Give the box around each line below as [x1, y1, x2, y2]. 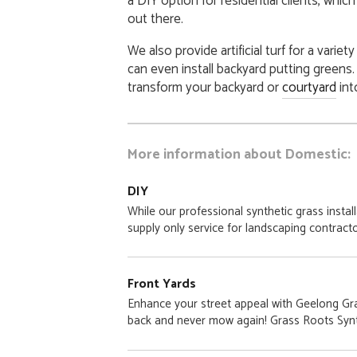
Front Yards [127, 273, 196, 296]
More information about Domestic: [127, 143, 351, 167]
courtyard [281, 76, 336, 99]
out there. [127, 7, 183, 30]
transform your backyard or [127, 76, 282, 99]
